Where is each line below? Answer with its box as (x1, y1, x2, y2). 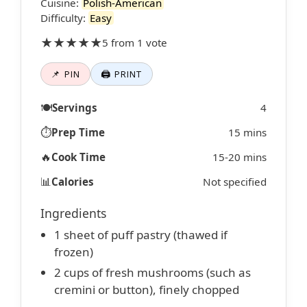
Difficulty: (40, 11, 88, 25)
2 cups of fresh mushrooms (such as (54, 265, 251, 281)
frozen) (54, 243, 93, 260)
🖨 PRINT (101, 68, 143, 79)
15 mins (228, 125, 267, 139)
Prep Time (51, 125, 105, 139)
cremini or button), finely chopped (54, 282, 239, 298)
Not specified (203, 174, 267, 188)
